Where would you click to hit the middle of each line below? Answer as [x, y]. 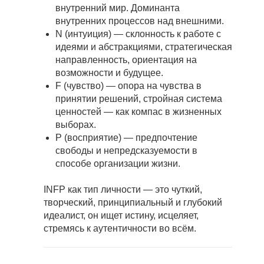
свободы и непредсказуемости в [126, 151]
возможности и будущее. [109, 73]
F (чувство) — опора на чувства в [128, 86]
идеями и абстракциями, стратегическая [144, 47]
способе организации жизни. [118, 164]
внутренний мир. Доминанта [118, 8]
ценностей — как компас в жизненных [138, 112]
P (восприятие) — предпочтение [126, 138]
